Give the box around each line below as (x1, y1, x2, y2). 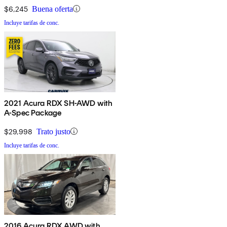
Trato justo (36, 127, 70, 136)
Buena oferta (32, 4, 73, 13)
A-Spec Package (4, 107, 62, 118)
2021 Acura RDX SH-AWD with (4, 98, 113, 108)
